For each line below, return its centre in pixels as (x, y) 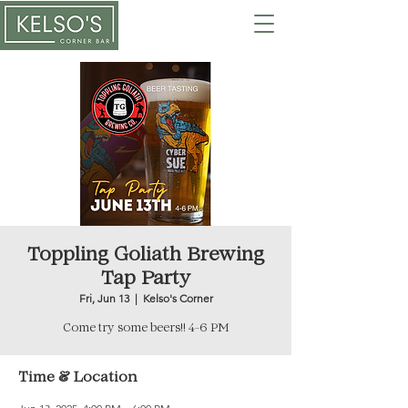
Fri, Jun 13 (104, 298)
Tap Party (146, 280)
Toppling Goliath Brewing (146, 256)
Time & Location (78, 378)
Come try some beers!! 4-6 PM (146, 329)
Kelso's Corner (178, 298)
